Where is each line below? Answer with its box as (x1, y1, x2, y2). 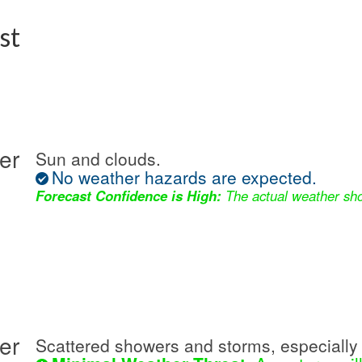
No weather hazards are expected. (52, 165, 317, 190)
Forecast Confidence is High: (36, 186, 221, 206)
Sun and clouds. (36, 146, 161, 171)
